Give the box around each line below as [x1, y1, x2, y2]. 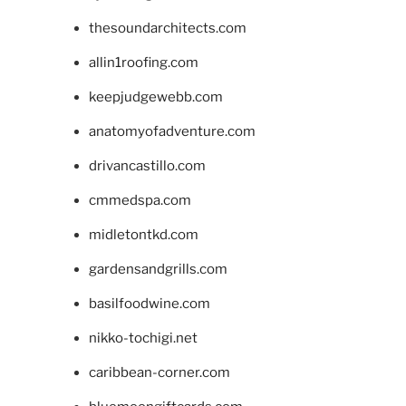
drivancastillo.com [88, 157, 206, 174]
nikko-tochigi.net [88, 329, 198, 346]
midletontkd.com [88, 226, 198, 243]
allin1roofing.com [88, 53, 198, 71]
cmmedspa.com [88, 191, 191, 208]
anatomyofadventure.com [88, 122, 256, 140]
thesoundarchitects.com [88, 19, 246, 36]
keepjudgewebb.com [88, 88, 223, 105]
